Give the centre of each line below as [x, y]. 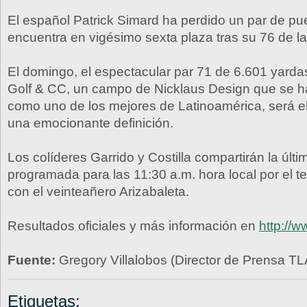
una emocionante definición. [90, 123]
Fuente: [32, 260]
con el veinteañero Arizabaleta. [98, 192]
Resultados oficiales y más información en [133, 226]
